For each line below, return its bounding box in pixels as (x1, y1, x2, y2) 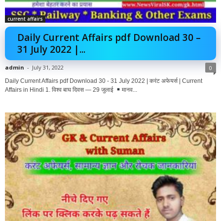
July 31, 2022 (32, 64, 64, 72)
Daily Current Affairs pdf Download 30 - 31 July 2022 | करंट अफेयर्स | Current (5, 77, 202, 85)
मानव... (121, 86, 137, 94)
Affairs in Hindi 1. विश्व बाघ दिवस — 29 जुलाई (5, 86, 115, 94)
